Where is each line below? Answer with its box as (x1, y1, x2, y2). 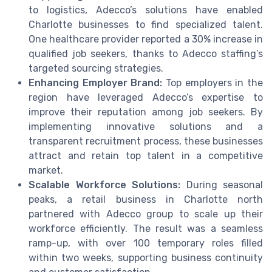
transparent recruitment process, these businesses (29, 135, 263, 147)
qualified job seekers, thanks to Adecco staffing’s (29, 47, 263, 59)
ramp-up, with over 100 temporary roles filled (29, 237, 263, 249)
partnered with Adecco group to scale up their (29, 208, 263, 220)
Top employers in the (162, 76, 263, 89)
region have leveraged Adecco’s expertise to (29, 91, 263, 103)
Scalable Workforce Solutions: (29, 178, 180, 191)
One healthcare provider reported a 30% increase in (29, 33, 263, 45)
